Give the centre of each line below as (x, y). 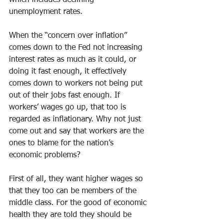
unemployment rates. (46, 12)
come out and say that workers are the (78, 131)
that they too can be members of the (74, 191)
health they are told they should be (71, 215)
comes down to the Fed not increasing (77, 48)
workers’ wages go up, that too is (69, 108)
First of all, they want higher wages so (77, 179)
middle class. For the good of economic (79, 203)
